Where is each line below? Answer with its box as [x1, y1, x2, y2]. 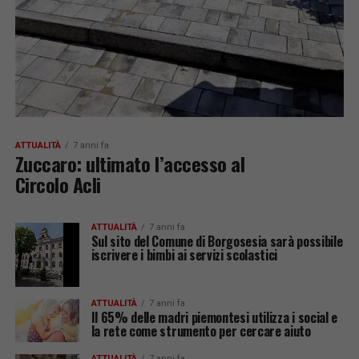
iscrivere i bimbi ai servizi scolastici [91, 245, 278, 265]
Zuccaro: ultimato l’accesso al [14, 149, 245, 179]
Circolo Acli [14, 170, 101, 200]
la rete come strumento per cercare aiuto [91, 321, 311, 341]
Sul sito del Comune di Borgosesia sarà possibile [91, 232, 343, 252]
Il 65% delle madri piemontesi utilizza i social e [91, 308, 337, 328]
